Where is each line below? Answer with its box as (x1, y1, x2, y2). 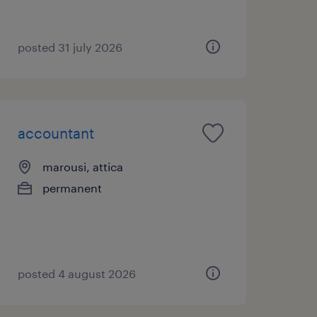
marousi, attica (42, 159, 123, 173)
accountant (17, 124, 94, 142)
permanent (42, 180, 102, 195)
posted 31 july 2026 (17, 40, 122, 54)
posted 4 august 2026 (17, 266, 136, 280)
